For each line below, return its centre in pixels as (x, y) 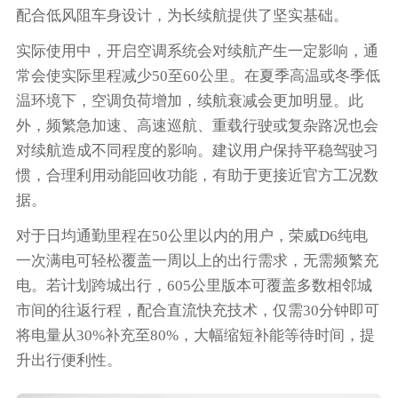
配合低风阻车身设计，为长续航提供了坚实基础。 (182, 15)
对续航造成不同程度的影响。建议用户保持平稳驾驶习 (197, 150)
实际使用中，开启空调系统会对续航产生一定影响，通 (197, 51)
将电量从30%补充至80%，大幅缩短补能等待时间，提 (195, 335)
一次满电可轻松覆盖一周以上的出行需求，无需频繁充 (197, 260)
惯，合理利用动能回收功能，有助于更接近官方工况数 (197, 175)
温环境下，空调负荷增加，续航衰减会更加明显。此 (189, 100)
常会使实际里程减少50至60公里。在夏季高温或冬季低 (198, 76)
